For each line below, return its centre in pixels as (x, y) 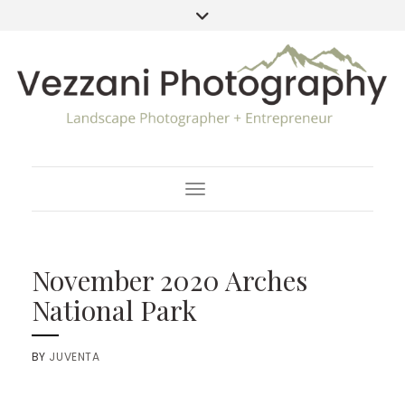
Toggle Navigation (246, 192)
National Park (114, 310)
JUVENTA (75, 356)
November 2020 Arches (169, 280)
